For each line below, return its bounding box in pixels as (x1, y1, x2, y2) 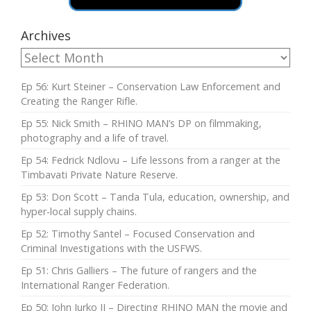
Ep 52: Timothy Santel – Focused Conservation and (21, 226, 255, 240)
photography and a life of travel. (21, 131, 169, 144)
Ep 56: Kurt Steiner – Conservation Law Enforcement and (21, 79, 280, 93)
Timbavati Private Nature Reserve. (21, 167, 178, 181)
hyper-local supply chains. (21, 204, 137, 218)
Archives (21, 26, 71, 44)
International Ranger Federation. (21, 278, 169, 292)
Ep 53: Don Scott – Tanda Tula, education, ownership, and (21, 190, 289, 203)
